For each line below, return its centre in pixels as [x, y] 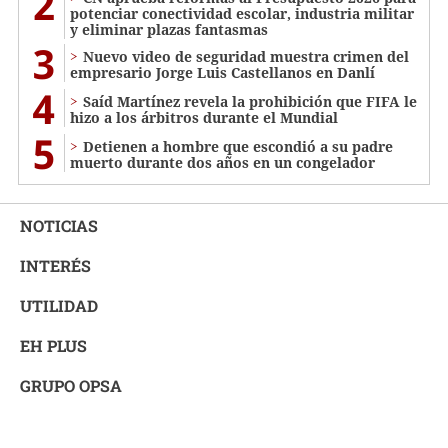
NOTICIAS [59, 226]
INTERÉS [55, 266]
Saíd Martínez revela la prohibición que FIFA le [250, 102]
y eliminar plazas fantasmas [169, 30]
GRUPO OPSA [71, 386]
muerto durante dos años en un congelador [222, 163]
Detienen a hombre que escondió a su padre [238, 147]
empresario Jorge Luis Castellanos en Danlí [222, 73]
